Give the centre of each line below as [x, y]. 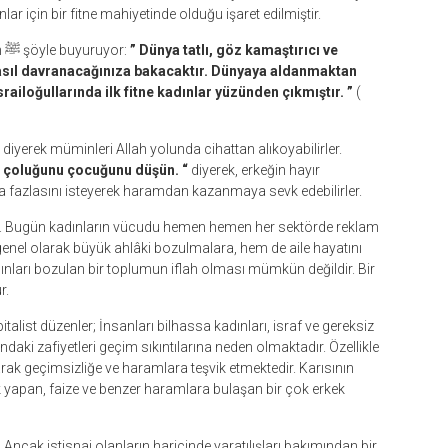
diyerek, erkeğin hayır [254, 170]
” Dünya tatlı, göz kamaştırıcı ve [232, 50]
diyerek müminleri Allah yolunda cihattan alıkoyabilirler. [172, 149]
